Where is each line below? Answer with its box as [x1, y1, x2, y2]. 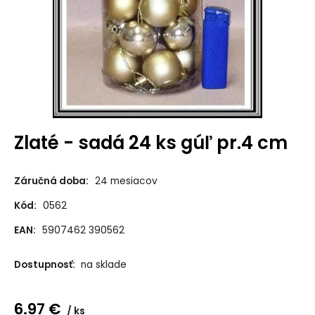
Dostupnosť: [13, 258, 77, 272]
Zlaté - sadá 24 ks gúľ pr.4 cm [13, 129, 288, 155]
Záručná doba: [13, 174, 89, 188]
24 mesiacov [94, 174, 157, 188]
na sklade [80, 258, 127, 272]
